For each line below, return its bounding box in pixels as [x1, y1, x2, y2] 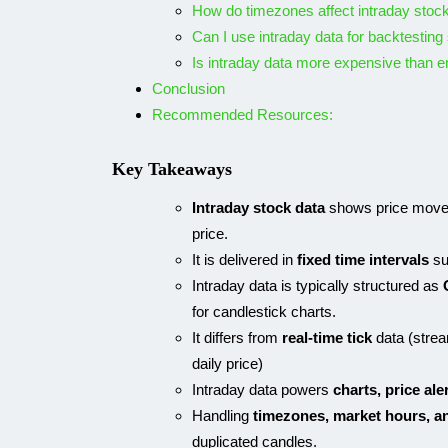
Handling [192, 407, 253, 424]
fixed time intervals [297, 251, 429, 268]
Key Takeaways [112, 159, 232, 179]
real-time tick [282, 329, 376, 346]
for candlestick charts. [192, 303, 336, 320]
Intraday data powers [192, 381, 333, 398]
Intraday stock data [192, 199, 325, 216]
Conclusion [152, 80, 225, 97]
